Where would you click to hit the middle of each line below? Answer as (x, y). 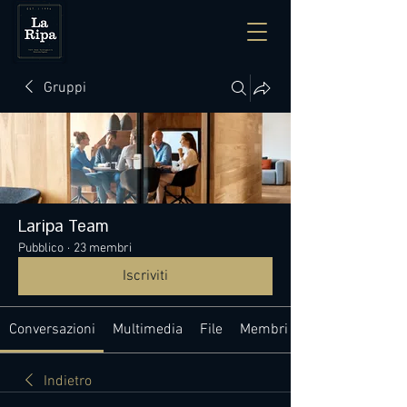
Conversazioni (52, 330)
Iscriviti (145, 276)
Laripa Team (64, 227)
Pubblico (41, 248)
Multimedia (147, 330)
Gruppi (65, 88)
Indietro (68, 382)
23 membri (103, 248)
